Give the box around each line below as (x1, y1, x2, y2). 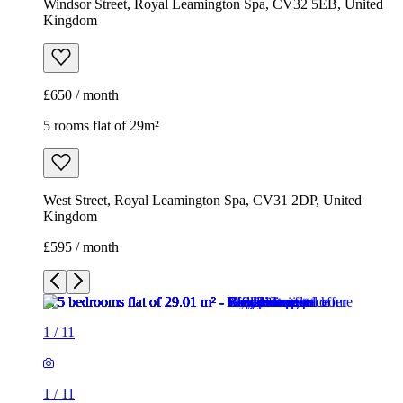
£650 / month (43, 87, 119, 103)
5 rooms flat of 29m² (43, 118, 159, 134)
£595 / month (43, 239, 119, 255)
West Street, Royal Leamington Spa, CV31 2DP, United (43, 193, 362, 209)
